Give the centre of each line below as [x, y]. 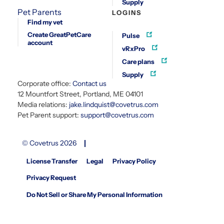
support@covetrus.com [117, 115]
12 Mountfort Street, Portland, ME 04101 [80, 94]
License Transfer [52, 161]
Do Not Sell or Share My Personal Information [94, 195]
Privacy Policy [134, 161]
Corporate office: [45, 84]
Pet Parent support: [49, 115]
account [40, 43]
